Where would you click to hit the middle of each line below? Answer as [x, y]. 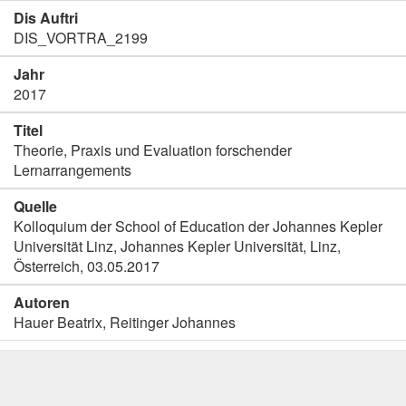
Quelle [35, 206]
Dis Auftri [46, 18]
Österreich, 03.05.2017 [87, 266]
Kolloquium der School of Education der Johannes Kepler [198, 226]
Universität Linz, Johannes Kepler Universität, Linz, [177, 246]
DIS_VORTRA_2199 [81, 38]
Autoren [42, 302]
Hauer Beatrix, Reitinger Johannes [125, 322]
